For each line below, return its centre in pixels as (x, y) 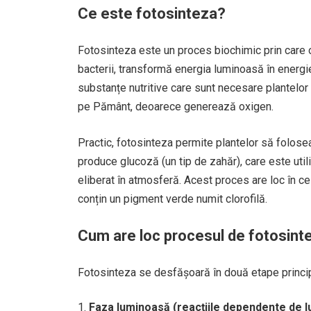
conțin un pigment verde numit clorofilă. (173, 199)
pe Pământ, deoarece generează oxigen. (176, 107)
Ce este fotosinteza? (152, 14)
